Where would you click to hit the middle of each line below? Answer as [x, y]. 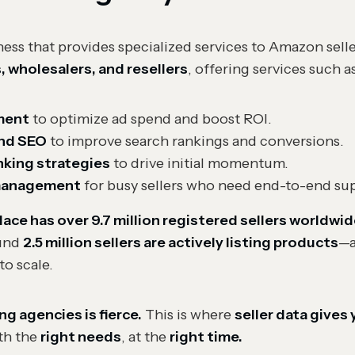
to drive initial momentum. [199, 163]
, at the [145, 337]
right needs [81, 337]
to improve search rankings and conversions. [195, 141]
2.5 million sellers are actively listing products [181, 242]
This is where [188, 315]
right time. [206, 337]
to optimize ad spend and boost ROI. [151, 119]
